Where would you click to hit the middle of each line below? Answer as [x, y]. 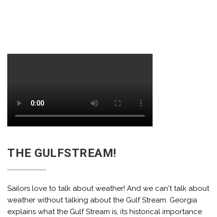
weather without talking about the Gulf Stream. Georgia [102, 200]
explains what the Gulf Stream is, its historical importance [105, 212]
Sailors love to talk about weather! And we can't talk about [108, 188]
